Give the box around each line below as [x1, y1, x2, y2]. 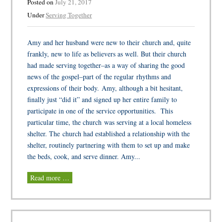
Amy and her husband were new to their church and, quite [27, 38, 191, 48]
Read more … [30, 173, 70, 183]
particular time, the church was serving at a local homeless [27, 117, 192, 127]
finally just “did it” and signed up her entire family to [27, 95, 177, 105]
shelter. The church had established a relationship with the [27, 129, 190, 139]
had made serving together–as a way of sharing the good [27, 60, 185, 70]
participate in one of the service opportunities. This [27, 106, 173, 116]
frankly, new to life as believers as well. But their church [27, 49, 187, 59]
